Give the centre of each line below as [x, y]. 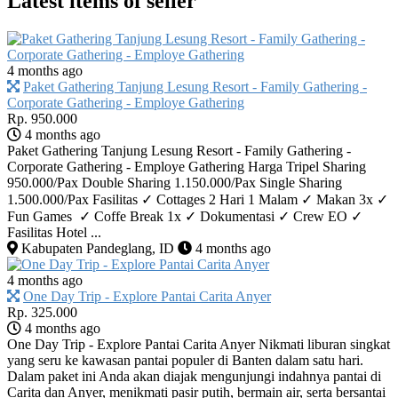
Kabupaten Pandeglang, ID [96, 248]
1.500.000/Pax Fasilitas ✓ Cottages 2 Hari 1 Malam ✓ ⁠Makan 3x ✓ [198, 199]
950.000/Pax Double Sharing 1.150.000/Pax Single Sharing [175, 182]
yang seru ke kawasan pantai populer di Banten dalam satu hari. [185, 360]
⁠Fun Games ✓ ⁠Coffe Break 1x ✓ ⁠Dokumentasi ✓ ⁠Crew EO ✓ [185, 216]
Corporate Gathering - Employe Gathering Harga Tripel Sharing [187, 166]
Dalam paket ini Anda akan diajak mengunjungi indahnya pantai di [194, 376]
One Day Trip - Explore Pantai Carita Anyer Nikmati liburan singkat [199, 344]
